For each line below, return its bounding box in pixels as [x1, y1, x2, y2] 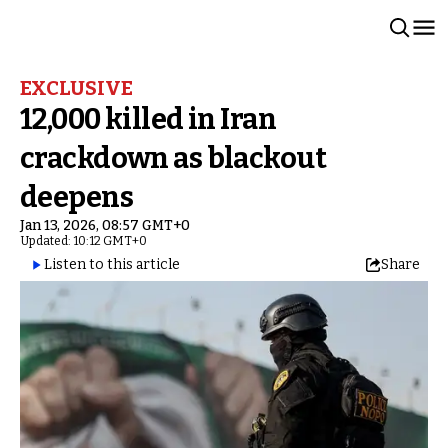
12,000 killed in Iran [20, 102, 277, 137]
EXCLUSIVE [20, 76, 133, 100]
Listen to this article [44, 256, 180, 273]
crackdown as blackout [20, 141, 327, 176]
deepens [20, 180, 134, 215]
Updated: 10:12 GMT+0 [20, 234, 147, 248]
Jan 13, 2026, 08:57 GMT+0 [20, 217, 190, 234]
